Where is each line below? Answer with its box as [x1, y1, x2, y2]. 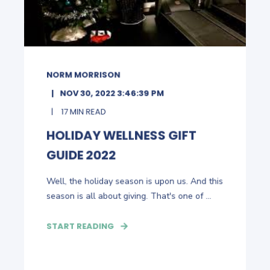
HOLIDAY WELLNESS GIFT [46, 126, 197, 144]
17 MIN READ [59, 105, 106, 118]
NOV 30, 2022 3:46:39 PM [60, 87, 164, 99]
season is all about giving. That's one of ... [46, 190, 212, 202]
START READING [46, 220, 115, 232]
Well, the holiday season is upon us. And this [46, 175, 224, 187]
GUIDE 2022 [46, 146, 116, 164]
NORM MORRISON [46, 68, 121, 81]
